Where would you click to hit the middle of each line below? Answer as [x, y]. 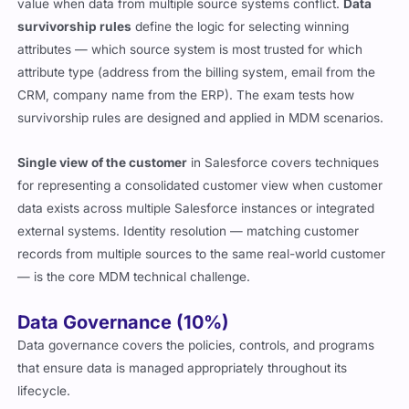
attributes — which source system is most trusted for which [190, 49]
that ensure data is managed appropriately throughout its [183, 367]
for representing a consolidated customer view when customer [200, 185]
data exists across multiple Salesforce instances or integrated [196, 208]
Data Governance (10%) [124, 322]
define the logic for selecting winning [241, 26]
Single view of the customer [103, 162]
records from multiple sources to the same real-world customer [202, 253]
